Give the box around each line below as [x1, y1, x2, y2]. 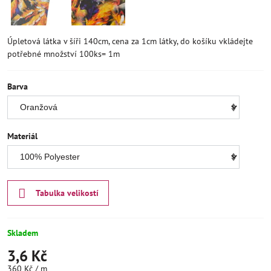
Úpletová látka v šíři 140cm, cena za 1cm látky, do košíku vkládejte [7, 36, 253, 47]
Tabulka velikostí [35, 188, 99, 199]
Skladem [7, 227, 38, 238]
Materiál [7, 131, 38, 142]
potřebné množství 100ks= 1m [7, 48, 120, 60]
